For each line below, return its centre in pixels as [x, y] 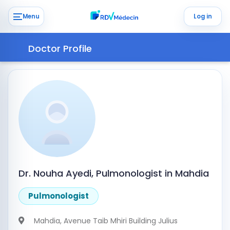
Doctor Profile [60, 49]
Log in [203, 16]
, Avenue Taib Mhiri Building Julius [119, 221]
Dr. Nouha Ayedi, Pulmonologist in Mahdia [114, 173]
